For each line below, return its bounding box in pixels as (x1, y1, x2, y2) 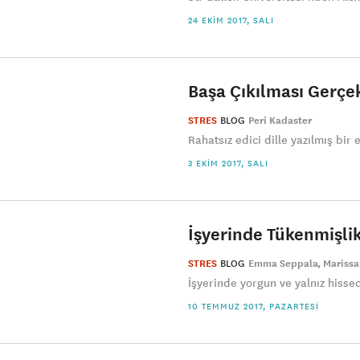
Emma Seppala (248, 257, 318, 270)
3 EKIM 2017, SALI (188, 157, 268, 169)
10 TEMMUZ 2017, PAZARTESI (188, 301, 319, 312)
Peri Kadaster (248, 114, 312, 127)
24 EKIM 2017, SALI (188, 14, 274, 26)
